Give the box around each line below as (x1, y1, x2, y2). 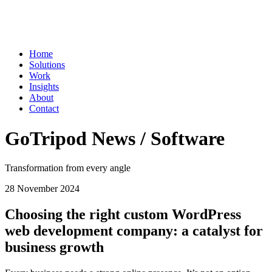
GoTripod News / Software (5, 127, 225, 149)
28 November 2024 (5, 183, 80, 194)
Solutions (29, 59, 65, 70)
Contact (29, 103, 59, 114)
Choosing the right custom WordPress (5, 206, 241, 222)
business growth (5, 239, 104, 255)
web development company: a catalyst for (5, 222, 263, 239)
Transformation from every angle (5, 163, 131, 174)
